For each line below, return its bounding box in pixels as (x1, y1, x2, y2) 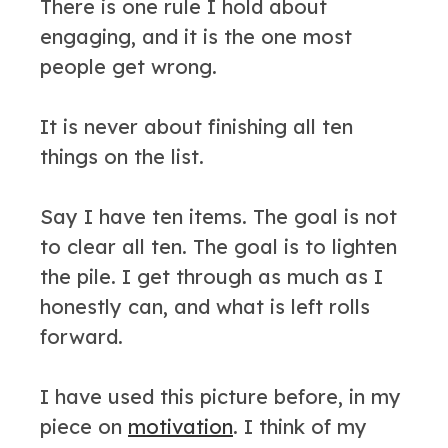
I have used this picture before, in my (40, 384, 401, 409)
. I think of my (233, 414, 367, 439)
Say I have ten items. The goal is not (40, 204, 397, 229)
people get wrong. (40, 54, 217, 79)
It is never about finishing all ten (40, 114, 353, 139)
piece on (40, 414, 128, 439)
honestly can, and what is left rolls (40, 294, 370, 319)
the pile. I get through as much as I (40, 264, 383, 289)
